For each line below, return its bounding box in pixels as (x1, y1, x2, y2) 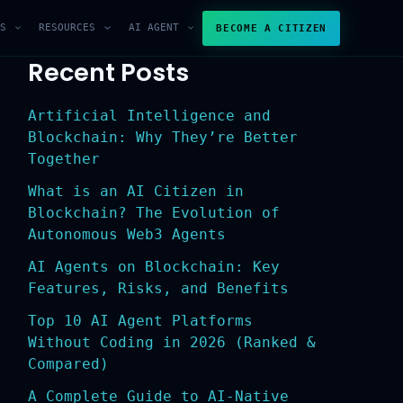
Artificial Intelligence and (21, 107, 264, 125)
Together (21, 150, 94, 168)
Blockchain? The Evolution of (21, 204, 273, 222)
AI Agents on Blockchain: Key (21, 258, 273, 276)
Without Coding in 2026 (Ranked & (21, 334, 309, 352)
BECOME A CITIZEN (216, 22, 327, 34)
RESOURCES (39, 22, 96, 33)
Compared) (21, 355, 103, 373)
